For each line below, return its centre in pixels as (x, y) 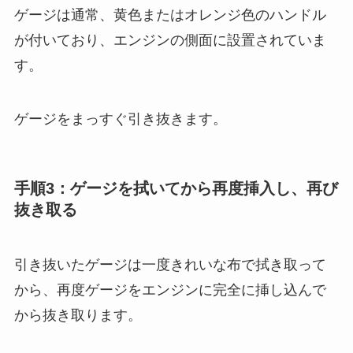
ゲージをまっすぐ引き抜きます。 (120, 119)
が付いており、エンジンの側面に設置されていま (170, 41)
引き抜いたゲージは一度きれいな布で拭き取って (170, 264)
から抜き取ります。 (78, 315)
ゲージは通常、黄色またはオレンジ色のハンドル (170, 15)
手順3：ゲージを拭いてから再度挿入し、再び (176, 189)
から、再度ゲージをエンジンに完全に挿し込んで (170, 290)
